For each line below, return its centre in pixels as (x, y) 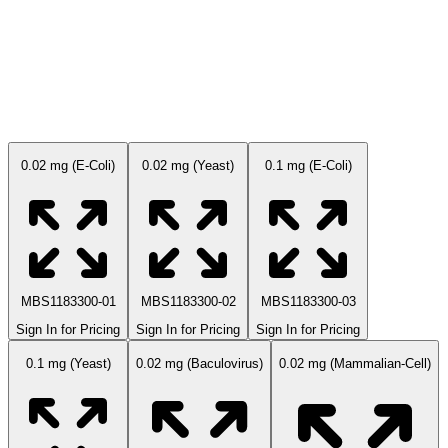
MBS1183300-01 (68, 301)
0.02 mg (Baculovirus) (199, 364)
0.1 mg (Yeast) (68, 364)
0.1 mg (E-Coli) (308, 166)
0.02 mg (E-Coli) (68, 166)
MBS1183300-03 (308, 301)
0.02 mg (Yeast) (188, 166)
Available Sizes (68, 112)
